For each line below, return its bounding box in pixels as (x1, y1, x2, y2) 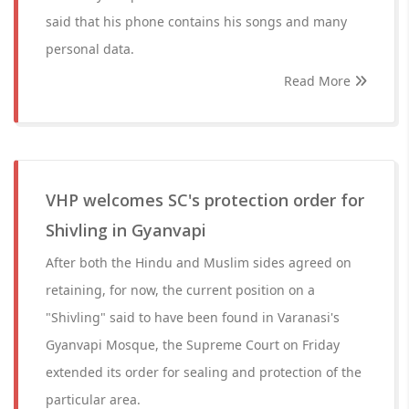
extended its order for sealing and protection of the (46, 363, 362, 381)
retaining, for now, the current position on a (46, 281, 315, 299)
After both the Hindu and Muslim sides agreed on (46, 254, 351, 271)
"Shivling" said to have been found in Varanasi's (46, 309, 340, 326)
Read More (284, 72, 354, 89)
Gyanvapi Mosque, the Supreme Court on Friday (46, 336, 340, 353)
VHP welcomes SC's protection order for (46, 189, 364, 211)
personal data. (46, 40, 134, 58)
